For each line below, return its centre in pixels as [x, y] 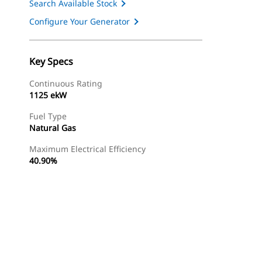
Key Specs [51, 61]
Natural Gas [53, 128]
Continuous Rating [66, 83]
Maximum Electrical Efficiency [87, 149]
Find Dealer [92, 246]
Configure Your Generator [80, 21]
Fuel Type [48, 116]
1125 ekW [48, 95]
